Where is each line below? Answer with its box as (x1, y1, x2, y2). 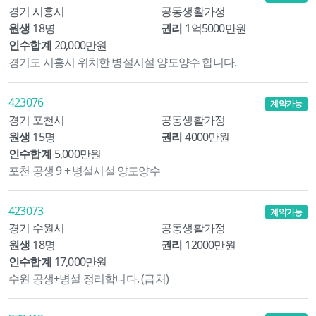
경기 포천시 (8, 111, 65, 128)
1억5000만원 (185, 20, 247, 37)
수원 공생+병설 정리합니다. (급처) (8, 270, 169, 286)
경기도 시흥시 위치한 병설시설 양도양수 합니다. (8, 54, 237, 71)
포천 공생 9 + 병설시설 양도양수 (8, 162, 160, 178)
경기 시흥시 (8, 4, 65, 20)
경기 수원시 (8, 219, 65, 236)
